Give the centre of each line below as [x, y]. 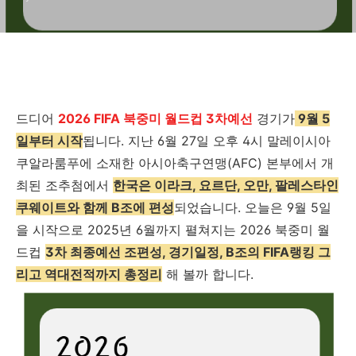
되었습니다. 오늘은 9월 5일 [253, 207]
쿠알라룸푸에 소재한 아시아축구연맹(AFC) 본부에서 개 [175, 163]
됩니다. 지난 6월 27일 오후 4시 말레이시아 [207, 141]
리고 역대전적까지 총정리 [89, 274]
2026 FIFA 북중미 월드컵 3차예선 [155, 118]
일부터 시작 [49, 141]
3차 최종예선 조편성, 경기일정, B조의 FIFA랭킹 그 [188, 252]
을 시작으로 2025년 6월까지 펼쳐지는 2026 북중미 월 [173, 230]
